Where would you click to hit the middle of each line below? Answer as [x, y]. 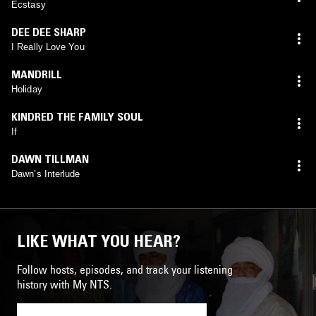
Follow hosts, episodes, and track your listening [125, 269]
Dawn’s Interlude [46, 174]
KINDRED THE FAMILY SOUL [77, 116]
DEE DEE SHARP [49, 31]
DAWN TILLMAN [50, 158]
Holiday [27, 89]
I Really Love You [48, 47]
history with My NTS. [65, 284]
